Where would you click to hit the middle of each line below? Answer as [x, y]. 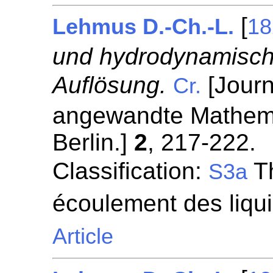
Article [83, 236]
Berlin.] [94, 142]
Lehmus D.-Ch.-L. [144, 27]
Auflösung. [110, 85]
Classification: [131, 171]
